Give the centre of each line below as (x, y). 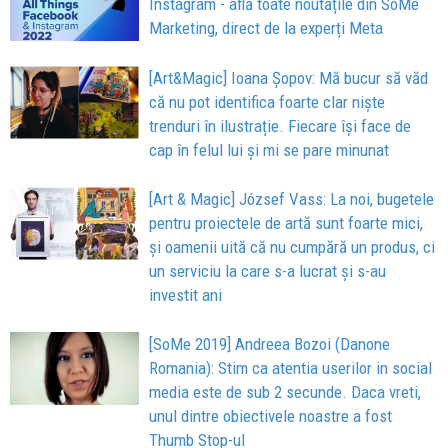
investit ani (186, 294)
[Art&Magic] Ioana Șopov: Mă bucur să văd (289, 77)
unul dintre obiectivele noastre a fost (271, 415)
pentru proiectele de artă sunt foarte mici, (286, 222)
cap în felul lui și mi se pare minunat (269, 149)
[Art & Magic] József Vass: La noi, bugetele (292, 198)
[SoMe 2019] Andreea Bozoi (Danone (270, 343)
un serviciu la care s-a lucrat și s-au (268, 270)
